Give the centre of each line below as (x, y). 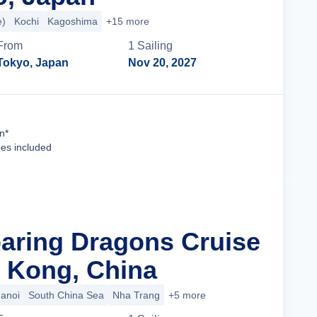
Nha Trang (136, 295)
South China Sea (66, 295)
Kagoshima (73, 21)
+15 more (128, 21)
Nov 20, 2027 (163, 63)
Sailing (155, 46)
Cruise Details (209, 133)
